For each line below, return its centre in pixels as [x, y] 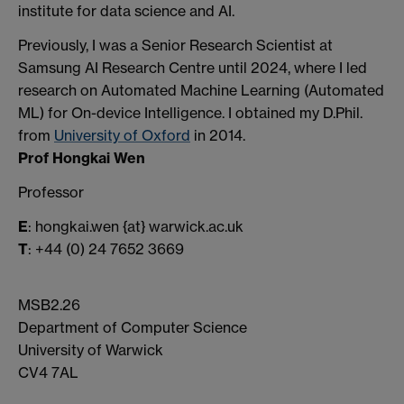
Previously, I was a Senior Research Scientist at [175, 45]
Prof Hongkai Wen [82, 157]
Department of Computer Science [133, 328]
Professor [51, 192]
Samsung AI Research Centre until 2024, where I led [193, 67]
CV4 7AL [48, 373]
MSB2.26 [49, 305]
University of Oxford [122, 135]
